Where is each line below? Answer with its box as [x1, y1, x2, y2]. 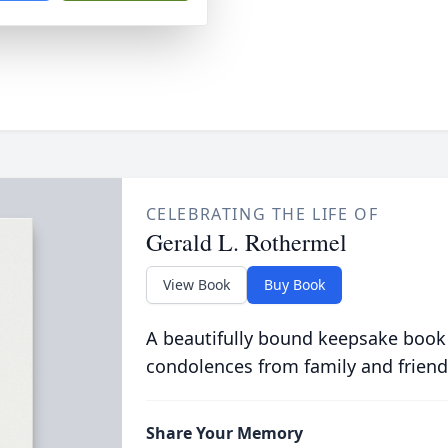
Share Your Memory [145, 422, 303, 444]
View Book [162, 275, 230, 294]
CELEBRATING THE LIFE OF [145, 203, 379, 225]
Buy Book [263, 275, 325, 294]
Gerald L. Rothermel [145, 226, 347, 258]
